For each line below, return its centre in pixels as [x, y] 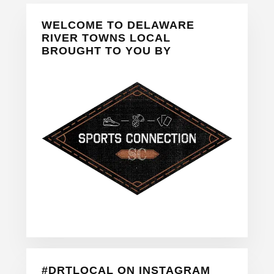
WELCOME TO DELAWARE [118, 25]
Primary [59, 16]
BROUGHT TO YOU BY [106, 51]
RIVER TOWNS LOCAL [106, 38]
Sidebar [57, 42]
